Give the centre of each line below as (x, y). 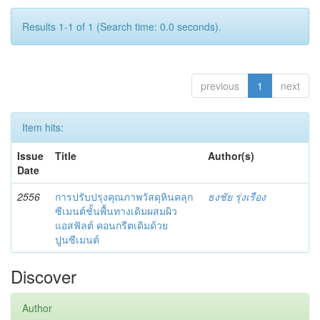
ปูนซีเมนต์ (77, 239)
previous (220, 86)
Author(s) (231, 156)
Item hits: (43, 127)
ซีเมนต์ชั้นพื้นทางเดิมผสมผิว (116, 211)
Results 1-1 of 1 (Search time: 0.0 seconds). (122, 26)
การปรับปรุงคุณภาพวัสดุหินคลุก (124, 196)
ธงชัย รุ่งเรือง (237, 196)
